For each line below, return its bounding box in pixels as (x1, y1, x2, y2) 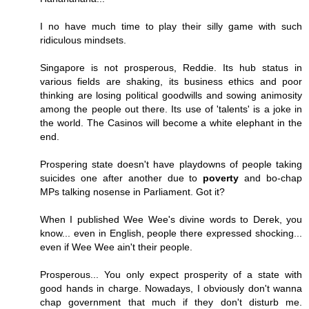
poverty (203, 172, 239, 183)
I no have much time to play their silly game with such (40, 20, 302, 32)
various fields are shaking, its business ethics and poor (40, 75, 302, 87)
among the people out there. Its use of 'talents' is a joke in (40, 103, 302, 114)
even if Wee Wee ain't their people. (40, 241, 192, 252)
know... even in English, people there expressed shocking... (40, 227, 302, 239)
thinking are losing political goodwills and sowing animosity (40, 89, 302, 101)
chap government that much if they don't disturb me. (40, 296, 302, 308)
